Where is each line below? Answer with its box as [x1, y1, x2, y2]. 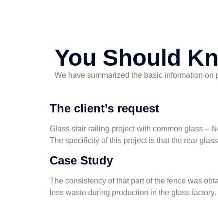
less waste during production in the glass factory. [50, 188, 216, 197]
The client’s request [50, 102, 159, 115]
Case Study [50, 153, 113, 167]
